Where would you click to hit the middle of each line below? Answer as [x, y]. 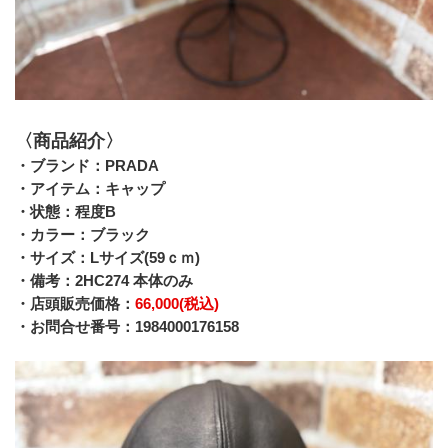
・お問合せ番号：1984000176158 [127, 327]
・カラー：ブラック [82, 235]
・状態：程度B [65, 212]
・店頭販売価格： [75, 304]
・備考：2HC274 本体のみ [104, 281]
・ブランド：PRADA [87, 166]
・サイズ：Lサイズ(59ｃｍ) [107, 258]
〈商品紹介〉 [69, 141]
